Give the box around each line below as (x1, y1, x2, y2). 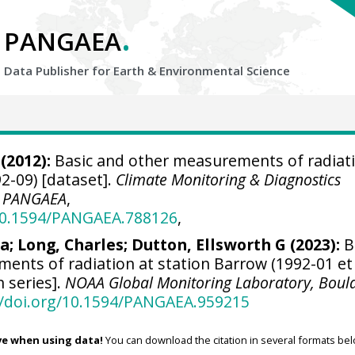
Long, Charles (17, 233, 124, 255)
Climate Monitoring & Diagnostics (116, 169, 342, 190)
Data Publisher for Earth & (4, 63, 159, 78)
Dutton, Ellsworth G (132, 233, 287, 255)
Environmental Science (159, 63, 290, 78)
